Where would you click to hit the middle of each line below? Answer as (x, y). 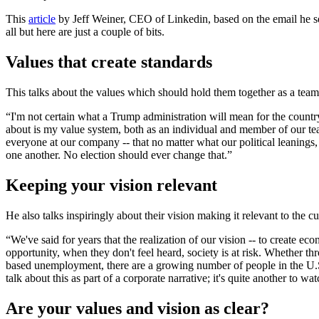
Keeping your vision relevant (111, 185)
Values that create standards (109, 62)
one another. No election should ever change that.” (119, 155)
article (42, 19)
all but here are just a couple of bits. (85, 32)
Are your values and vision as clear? (137, 308)
